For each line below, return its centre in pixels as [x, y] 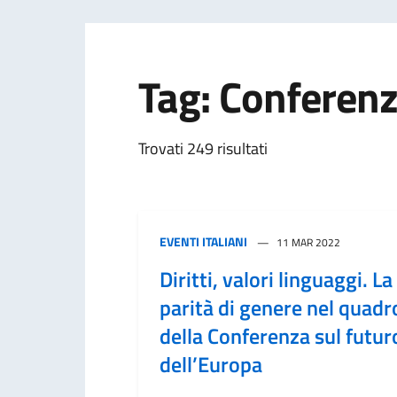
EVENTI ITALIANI [203, 241]
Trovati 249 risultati [203, 148]
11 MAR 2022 [308, 242]
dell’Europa [211, 364]
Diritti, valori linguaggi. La [276, 279]
